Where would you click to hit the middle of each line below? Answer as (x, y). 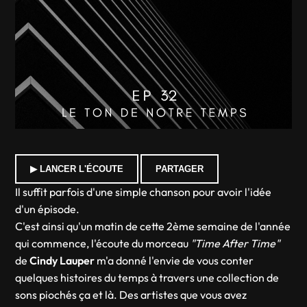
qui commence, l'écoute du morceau (103, 243)
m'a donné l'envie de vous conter (174, 260)
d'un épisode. (48, 209)
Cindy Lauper (61, 260)
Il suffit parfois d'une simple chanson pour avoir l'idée (144, 192)
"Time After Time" (235, 243)
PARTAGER (180, 169)
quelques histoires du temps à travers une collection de (147, 278)
